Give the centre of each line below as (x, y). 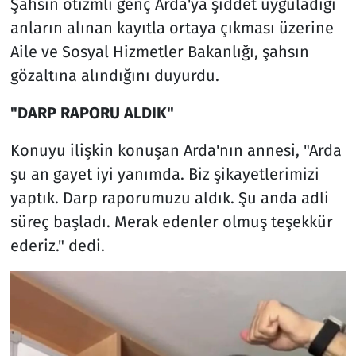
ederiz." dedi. (57, 245)
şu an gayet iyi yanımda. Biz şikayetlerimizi (164, 174)
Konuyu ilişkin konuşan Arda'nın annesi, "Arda (176, 150)
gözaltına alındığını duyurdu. (114, 75)
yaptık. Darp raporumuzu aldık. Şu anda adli (169, 197)
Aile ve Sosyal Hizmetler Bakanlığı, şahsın (159, 51)
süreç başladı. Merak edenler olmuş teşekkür (171, 221)
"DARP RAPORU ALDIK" (92, 112)
